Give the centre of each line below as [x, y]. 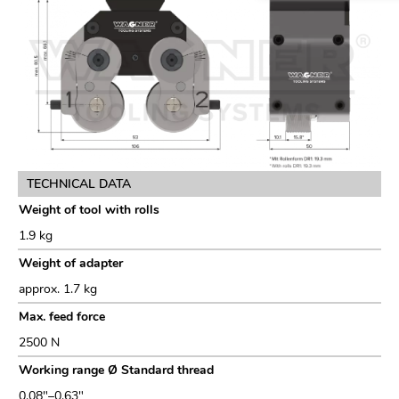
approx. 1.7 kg [58, 289]
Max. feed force [62, 317]
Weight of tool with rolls [89, 210]
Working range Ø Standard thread [116, 370]
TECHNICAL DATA [79, 184]
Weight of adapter [71, 264]
